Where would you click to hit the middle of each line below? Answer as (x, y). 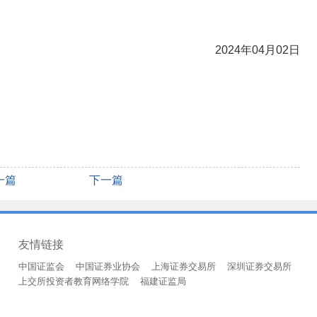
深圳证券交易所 (259, 266)
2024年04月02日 (258, 50)
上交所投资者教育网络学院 (74, 281)
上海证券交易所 (184, 266)
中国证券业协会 (108, 266)
